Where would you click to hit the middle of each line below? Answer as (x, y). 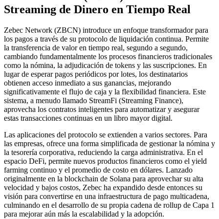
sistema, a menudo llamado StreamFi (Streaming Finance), (94, 100)
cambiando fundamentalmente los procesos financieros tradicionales (108, 56)
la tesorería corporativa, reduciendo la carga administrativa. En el (103, 152)
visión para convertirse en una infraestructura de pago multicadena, (107, 196)
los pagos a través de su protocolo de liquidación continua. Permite (106, 39)
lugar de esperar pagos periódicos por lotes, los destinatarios (96, 74)
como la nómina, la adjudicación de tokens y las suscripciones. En (105, 65)
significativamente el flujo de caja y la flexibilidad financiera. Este (105, 91)
